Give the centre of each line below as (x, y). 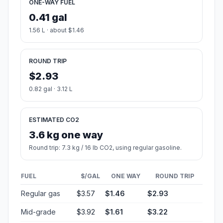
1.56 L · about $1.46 (56, 30)
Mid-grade (38, 212)
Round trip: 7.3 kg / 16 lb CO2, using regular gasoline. (105, 147)
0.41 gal (48, 17)
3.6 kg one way (66, 135)
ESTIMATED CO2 (54, 119)
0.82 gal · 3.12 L (51, 89)
